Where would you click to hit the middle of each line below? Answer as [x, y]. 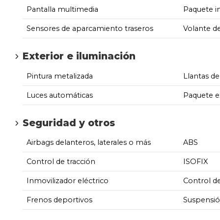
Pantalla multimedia [62, 9]
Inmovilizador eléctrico [68, 181]
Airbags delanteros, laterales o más [89, 143]
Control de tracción [61, 162]
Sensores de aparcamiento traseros [90, 28]
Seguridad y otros [69, 123]
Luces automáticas [60, 95]
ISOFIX [195, 162]
